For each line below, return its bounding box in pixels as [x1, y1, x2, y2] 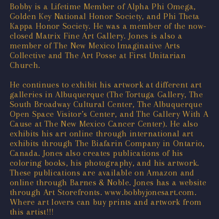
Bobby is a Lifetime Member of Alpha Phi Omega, [10, 1, 196, 11]
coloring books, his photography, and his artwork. [10, 157, 199, 168]
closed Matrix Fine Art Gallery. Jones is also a [10, 30, 182, 41]
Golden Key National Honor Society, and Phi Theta [10, 11, 200, 21]
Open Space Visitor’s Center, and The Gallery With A [10, 109, 209, 119]
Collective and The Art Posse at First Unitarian [10, 50, 186, 60]
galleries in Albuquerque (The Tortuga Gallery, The [10, 89, 203, 99]
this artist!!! [10, 206, 54, 217]
